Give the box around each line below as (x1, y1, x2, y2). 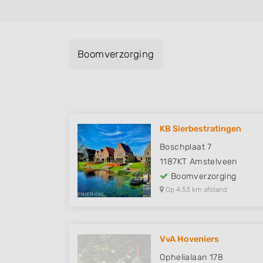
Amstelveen (189, 157, 237, 167)
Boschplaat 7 (160, 142, 212, 153)
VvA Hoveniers (160, 234, 219, 245)
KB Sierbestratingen (160, 124, 241, 134)
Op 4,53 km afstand (164, 186, 227, 194)
